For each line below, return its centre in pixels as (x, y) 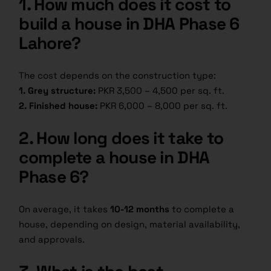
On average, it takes (65, 209)
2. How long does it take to (121, 138)
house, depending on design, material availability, (130, 224)
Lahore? (50, 43)
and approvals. (52, 240)
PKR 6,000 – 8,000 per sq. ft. (163, 106)
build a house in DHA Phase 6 (129, 24)
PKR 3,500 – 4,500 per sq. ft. (160, 91)
